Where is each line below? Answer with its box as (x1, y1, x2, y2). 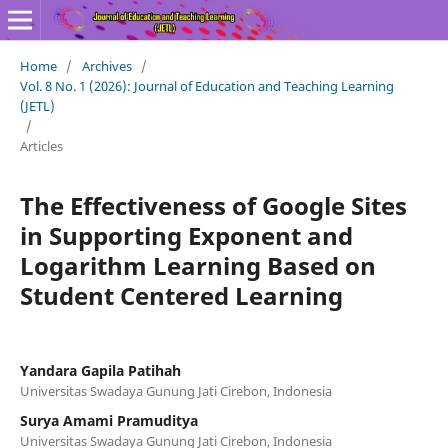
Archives (81, 56, 132, 75)
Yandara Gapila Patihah (19, 360, 181, 380)
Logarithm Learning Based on (19, 248, 376, 282)
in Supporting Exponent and (19, 218, 353, 252)
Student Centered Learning (19, 278, 343, 312)
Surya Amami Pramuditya (19, 410, 198, 430)
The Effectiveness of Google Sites (19, 188, 407, 222)
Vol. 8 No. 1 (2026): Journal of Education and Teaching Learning (19, 76, 394, 95)
